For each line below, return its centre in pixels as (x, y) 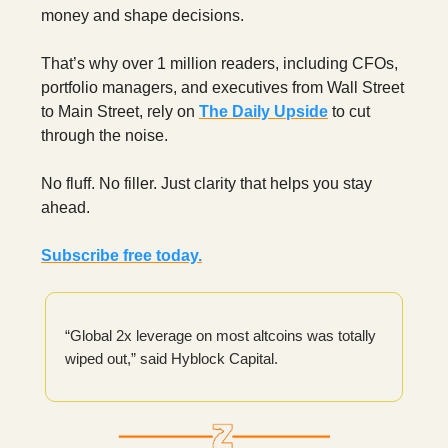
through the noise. (104, 136)
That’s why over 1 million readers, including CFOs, (219, 64)
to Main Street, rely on (120, 112)
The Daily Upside (263, 112)
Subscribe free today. (121, 256)
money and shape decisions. (142, 16)
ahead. (65, 208)
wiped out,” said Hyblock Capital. (171, 359)
